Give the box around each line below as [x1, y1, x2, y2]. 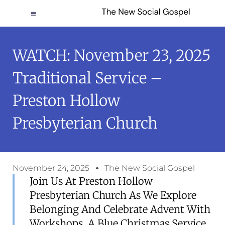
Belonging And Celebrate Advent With [30, 203, 210, 215]
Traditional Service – [13, 68, 162, 87]
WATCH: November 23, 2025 [13, 46, 211, 65]
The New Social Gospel [104, 163, 195, 173]
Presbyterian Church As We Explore [30, 189, 196, 201]
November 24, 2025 [13, 163, 89, 173]
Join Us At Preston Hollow [30, 175, 153, 187]
